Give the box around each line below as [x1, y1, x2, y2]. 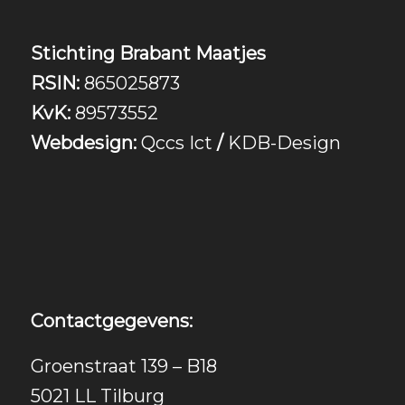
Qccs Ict [140, 132, 212, 154]
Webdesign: [30, 132, 137, 154]
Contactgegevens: [30, 310, 193, 332]
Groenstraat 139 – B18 [30, 355, 217, 377]
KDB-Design [227, 132, 341, 154]
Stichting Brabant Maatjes [30, 42, 266, 64]
